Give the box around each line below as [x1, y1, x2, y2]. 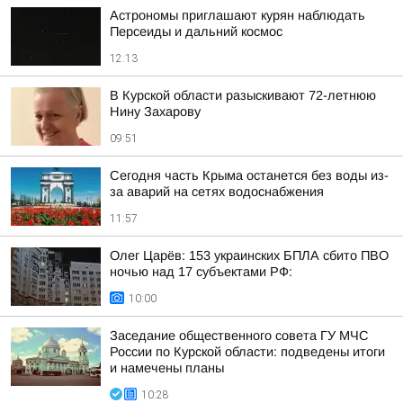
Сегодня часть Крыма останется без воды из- [110, 168, 389, 183]
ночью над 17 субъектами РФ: [110, 264, 292, 279]
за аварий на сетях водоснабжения [110, 184, 324, 199]
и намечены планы [110, 361, 224, 375]
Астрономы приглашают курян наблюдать [110, 8, 365, 22]
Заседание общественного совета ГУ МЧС [110, 328, 369, 343]
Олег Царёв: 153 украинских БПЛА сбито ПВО [110, 248, 389, 263]
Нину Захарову [110, 104, 201, 119]
